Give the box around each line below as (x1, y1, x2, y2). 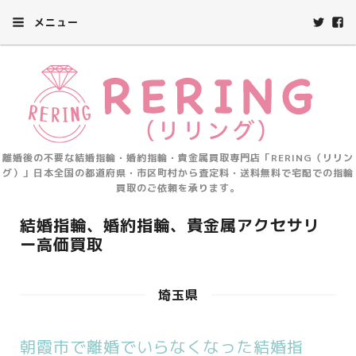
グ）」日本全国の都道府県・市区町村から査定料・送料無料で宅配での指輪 (2, 166, 354, 180)
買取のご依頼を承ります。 (116, 181, 240, 195)
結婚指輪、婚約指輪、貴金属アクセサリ (20, 214, 320, 236)
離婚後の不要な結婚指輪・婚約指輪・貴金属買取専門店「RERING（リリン (2, 151, 354, 164)
